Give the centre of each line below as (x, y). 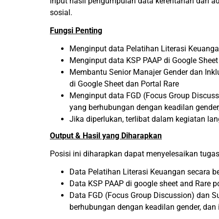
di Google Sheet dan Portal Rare (124, 84)
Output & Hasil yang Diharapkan (106, 136)
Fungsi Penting (76, 31)
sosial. (61, 12)
